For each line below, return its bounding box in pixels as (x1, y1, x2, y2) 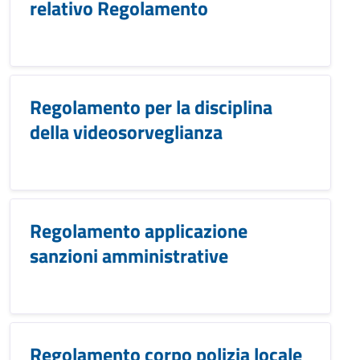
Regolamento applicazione (30, 216, 247, 245)
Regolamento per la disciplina (30, 92, 272, 121)
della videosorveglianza (30, 117, 223, 146)
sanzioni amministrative (30, 241, 228, 270)
